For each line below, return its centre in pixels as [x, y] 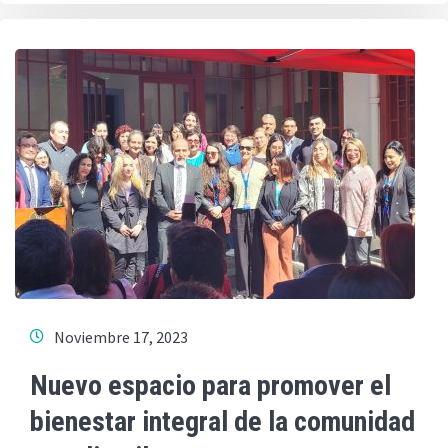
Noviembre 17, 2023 [121, 337]
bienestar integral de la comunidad [222, 421]
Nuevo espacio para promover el [210, 385]
